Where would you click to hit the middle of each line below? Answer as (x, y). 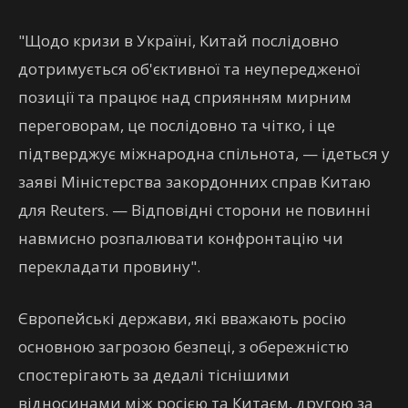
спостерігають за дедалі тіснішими (154, 375)
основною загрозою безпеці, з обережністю (184, 347)
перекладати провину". (109, 266)
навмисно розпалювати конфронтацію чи (181, 238)
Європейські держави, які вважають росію (182, 318)
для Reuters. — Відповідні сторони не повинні (194, 210)
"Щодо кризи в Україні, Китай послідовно (178, 41)
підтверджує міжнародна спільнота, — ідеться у (204, 153)
